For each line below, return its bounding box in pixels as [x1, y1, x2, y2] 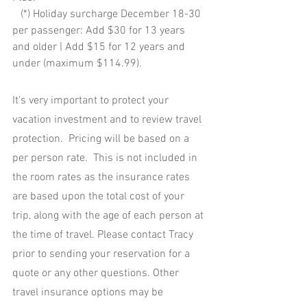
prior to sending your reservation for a [12, 247, 193, 262]
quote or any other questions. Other [12, 267, 182, 281]
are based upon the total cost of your [12, 190, 187, 204]
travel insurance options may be [12, 286, 166, 300]
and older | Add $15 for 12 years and [12, 40, 188, 55]
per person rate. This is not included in [12, 151, 200, 166]
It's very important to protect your [12, 94, 171, 108]
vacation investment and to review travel [12, 113, 204, 127]
